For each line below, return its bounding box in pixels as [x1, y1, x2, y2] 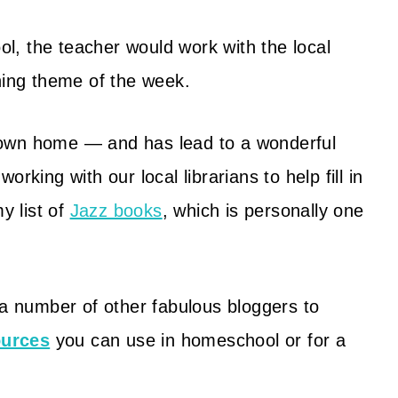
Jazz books [69, 201, 163, 220]
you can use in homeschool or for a [50, 330, 346, 350]
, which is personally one [162, 201, 364, 220]
